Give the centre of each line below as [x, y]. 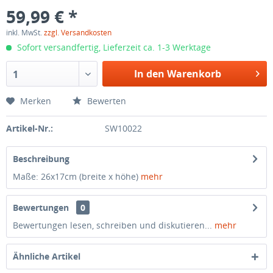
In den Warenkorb [177, 74]
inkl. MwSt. [25, 33]
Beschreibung [41, 159]
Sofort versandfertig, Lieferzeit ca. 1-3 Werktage [113, 47]
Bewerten [105, 101]
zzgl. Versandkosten [78, 33]
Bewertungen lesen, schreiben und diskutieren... [112, 225]
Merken [36, 101]
